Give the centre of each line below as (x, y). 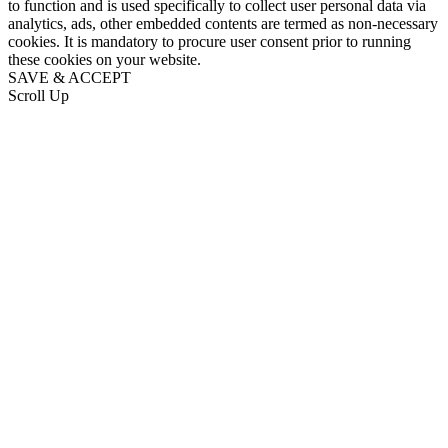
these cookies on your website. (104, 59)
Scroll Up (38, 95)
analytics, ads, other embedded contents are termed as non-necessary (223, 23)
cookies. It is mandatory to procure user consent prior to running (209, 41)
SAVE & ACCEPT (69, 77)
